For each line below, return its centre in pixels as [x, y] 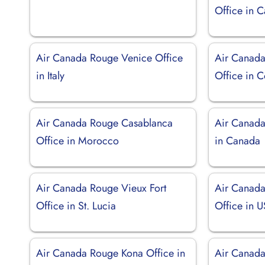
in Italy [50, 75]
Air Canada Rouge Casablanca [104, 123]
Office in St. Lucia [76, 206]
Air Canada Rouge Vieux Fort [101, 188]
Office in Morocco [77, 140]
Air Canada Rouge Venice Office [109, 58]
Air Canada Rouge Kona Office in [111, 253]
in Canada [238, 140]
